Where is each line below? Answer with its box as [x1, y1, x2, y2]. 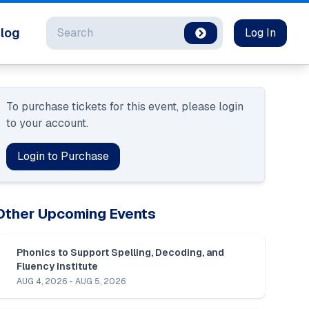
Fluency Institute [17, 259, 98, 272]
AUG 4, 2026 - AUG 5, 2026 [17, 275, 126, 287]
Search [46, 17, 81, 32]
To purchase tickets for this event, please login [6, 99, 243, 114]
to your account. [6, 115, 88, 130]
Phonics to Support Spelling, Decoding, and [17, 246, 224, 259]
